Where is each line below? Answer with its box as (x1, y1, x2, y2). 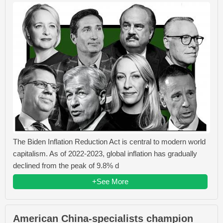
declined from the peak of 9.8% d (13, 161, 119, 170)
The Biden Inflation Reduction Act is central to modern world (13, 137, 206, 146)
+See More (92, 177, 128, 186)
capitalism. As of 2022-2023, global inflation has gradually (13, 149, 197, 158)
